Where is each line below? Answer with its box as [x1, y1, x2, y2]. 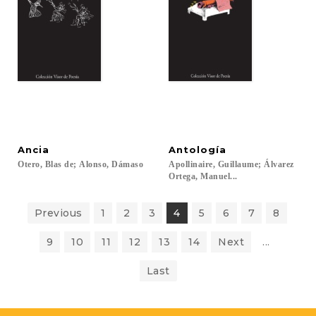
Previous [34, 207, 83, 219]
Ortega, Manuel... [169, 171, 238, 181]
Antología [169, 144, 226, 155]
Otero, [18, 159, 42, 169]
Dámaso [111, 159, 143, 169]
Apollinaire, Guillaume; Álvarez [169, 159, 296, 169]
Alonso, [79, 159, 109, 169]
